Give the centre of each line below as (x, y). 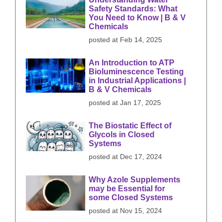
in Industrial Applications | (138, 80)
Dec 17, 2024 (141, 157)
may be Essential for (127, 188)
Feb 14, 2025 (141, 40)
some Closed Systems (131, 197)
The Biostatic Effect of (130, 125)
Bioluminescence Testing (137, 71)
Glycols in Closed (122, 134)
